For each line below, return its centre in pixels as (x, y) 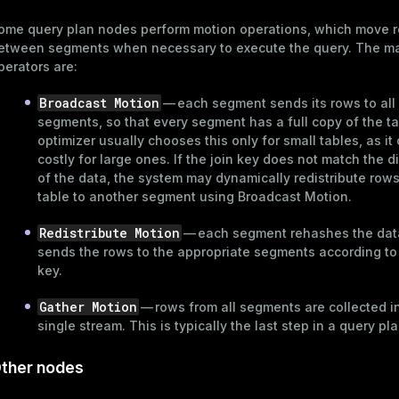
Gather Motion (88, 306)
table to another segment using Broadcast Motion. (195, 196)
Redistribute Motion (110, 232)
